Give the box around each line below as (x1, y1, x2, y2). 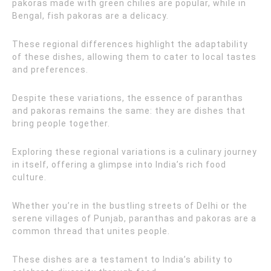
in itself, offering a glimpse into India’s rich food (12, 160, 226, 169)
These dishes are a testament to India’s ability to (12, 255, 233, 264)
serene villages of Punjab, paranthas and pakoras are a (12, 214, 256, 223)
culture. (12, 172, 47, 182)
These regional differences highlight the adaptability (12, 39, 248, 49)
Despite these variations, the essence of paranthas (12, 93, 243, 103)
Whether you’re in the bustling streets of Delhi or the (12, 201, 247, 211)
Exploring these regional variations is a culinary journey (12, 147, 257, 157)
